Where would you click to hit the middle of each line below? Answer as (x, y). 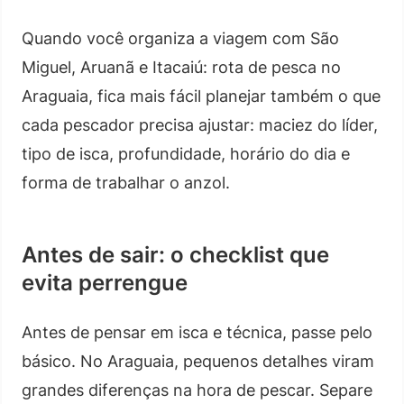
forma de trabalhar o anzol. (126, 182)
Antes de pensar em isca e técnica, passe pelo (197, 332)
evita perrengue (105, 282)
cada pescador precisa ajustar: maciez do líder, (200, 124)
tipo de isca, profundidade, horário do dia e (186, 153)
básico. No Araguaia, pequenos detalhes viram (198, 361)
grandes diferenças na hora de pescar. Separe (197, 390)
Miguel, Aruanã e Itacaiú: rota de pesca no (181, 67)
